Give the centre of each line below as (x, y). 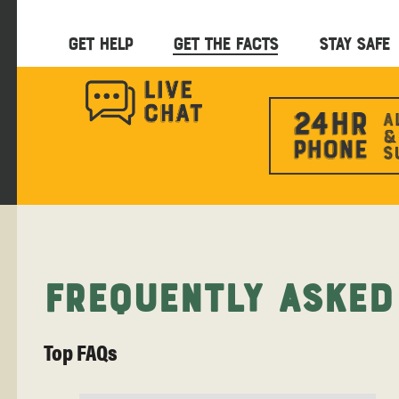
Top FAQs (81, 351)
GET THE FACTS (225, 42)
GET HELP (100, 42)
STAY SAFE (354, 42)
